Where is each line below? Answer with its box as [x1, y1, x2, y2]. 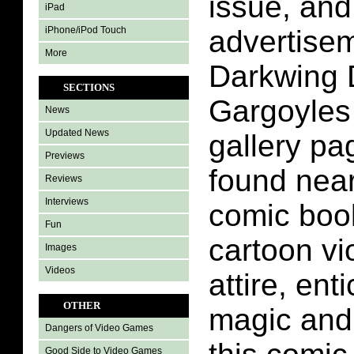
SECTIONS [63, 81, 115, 93]
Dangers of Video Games [45, 322, 153, 334]
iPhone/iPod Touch [45, 24, 126, 36]
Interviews [45, 196, 88, 207]
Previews [45, 150, 85, 161]
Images [45, 242, 77, 253]
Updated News [45, 127, 109, 138]
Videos [45, 265, 75, 276]
